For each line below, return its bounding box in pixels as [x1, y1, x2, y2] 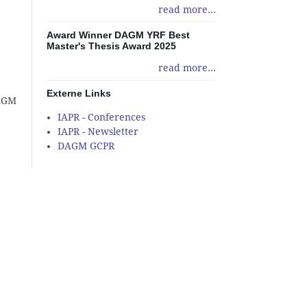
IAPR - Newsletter [58, 125, 139, 137]
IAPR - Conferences [58, 111, 146, 123]
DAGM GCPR [58, 140, 115, 151]
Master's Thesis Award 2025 [46, 40, 176, 51]
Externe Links [46, 88, 111, 99]
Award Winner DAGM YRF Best [46, 29, 190, 40]
